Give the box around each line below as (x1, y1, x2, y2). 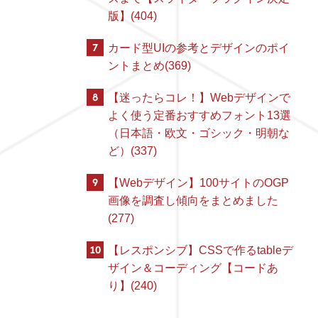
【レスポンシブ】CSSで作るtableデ (108, 244, 293, 256)
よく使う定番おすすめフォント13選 (108, 109, 291, 121)
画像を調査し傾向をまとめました (108, 194, 278, 207)
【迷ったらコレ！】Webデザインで (108, 92, 290, 104)
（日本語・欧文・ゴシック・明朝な (108, 127, 290, 139)
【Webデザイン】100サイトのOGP (108, 177, 289, 189)
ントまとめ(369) (108, 60, 191, 72)
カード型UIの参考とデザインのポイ (108, 42, 290, 54)
